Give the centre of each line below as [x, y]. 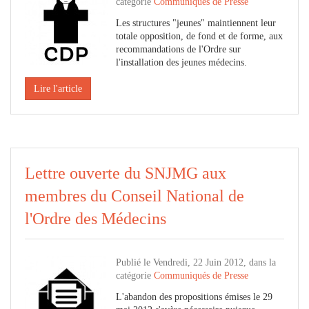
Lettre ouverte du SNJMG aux [126, 173]
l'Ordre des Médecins [96, 219]
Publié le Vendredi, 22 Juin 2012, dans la [196, 262]
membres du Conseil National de [134, 196]
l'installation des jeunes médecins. [181, 62]
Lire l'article [58, 89]
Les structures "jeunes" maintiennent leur [196, 23]
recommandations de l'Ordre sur [178, 49]
